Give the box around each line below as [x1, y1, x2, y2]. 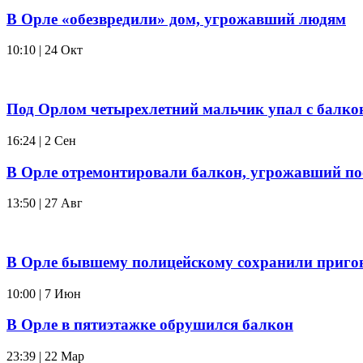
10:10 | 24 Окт [6, 43, 83, 58]
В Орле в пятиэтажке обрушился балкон [6, 316, 293, 334]
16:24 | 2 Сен [6, 133, 76, 147]
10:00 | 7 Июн [6, 286, 81, 301]
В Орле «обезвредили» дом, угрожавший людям [6, 10, 346, 28]
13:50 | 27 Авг [6, 196, 83, 211]
